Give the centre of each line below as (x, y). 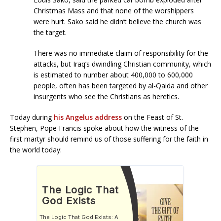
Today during (32, 117)
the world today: (36, 149)
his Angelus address (88, 117)
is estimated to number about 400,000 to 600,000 (113, 74)
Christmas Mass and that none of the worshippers (114, 10)
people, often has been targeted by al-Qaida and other (121, 85)
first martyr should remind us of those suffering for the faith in (109, 139)
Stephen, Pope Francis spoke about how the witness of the (104, 128)
